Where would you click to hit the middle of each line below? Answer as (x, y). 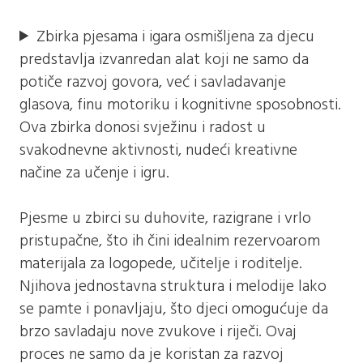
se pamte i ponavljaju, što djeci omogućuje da (174, 308)
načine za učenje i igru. (95, 172)
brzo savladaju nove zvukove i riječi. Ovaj (158, 331)
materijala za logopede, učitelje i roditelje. (161, 263)
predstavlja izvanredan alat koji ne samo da (164, 59)
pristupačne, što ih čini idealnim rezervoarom (170, 240)
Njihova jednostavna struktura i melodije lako (173, 286)
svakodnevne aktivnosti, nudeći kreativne (159, 149)
